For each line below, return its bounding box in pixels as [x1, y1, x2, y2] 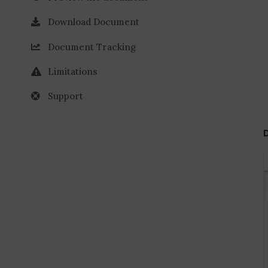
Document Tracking [48, 41, 136, 53]
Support [48, 90, 83, 102]
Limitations [48, 65, 98, 77]
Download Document [48, 16, 139, 28]
